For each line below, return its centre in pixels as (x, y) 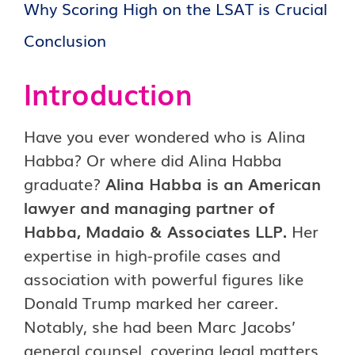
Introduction (108, 93)
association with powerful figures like (164, 278)
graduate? (65, 183)
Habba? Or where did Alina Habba (153, 159)
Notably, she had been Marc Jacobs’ (160, 326)
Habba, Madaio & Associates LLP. (155, 231)
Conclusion (65, 40)
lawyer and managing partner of (149, 207)
